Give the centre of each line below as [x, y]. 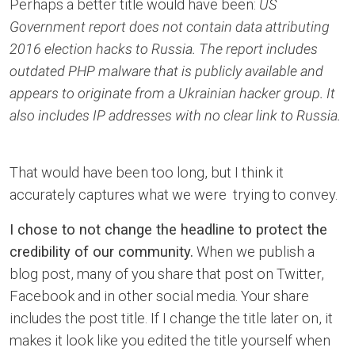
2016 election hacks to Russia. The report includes [164, 49]
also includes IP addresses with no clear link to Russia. [175, 115]
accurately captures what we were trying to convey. [174, 195]
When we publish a [254, 252]
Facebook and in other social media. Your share [159, 296]
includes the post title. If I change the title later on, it [171, 318]
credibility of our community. [101, 252]
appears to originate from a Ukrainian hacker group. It [172, 93]
